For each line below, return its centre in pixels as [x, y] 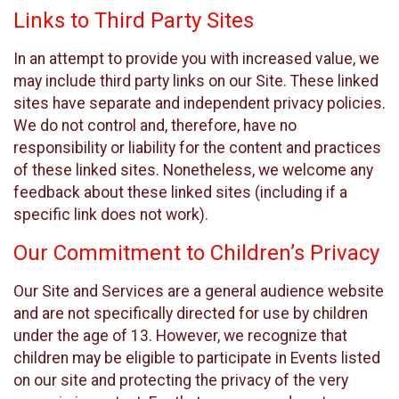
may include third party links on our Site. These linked [196, 81]
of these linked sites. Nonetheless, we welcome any [193, 170]
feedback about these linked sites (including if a [180, 192]
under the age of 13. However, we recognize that [180, 335]
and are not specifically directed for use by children [191, 313]
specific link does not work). [111, 214]
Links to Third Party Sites [134, 20]
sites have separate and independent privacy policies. [199, 103]
